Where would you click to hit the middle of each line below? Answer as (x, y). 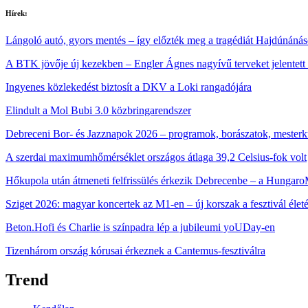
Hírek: (16, 13)
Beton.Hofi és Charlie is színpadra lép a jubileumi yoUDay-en (140, 227)
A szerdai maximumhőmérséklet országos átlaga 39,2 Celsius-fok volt (156, 157)
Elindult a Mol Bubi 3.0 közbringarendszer (98, 110)
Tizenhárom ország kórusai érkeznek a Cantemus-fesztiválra (135, 250)
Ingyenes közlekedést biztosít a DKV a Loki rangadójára (129, 87)
